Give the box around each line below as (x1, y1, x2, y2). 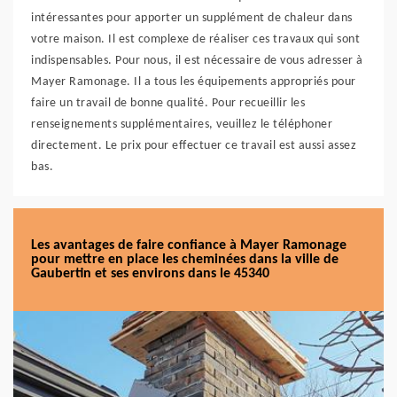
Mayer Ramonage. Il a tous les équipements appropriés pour (31, 75, 356, 89)
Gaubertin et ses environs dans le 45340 (31, 267, 269, 281)
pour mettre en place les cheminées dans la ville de (31, 253, 339, 267)
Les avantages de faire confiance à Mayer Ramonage (31, 238, 346, 253)
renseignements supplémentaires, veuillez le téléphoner (31, 118, 332, 131)
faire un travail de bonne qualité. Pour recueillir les (31, 97, 305, 110)
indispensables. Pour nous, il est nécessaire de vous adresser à (31, 54, 363, 67)
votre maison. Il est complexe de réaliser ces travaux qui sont (31, 33, 360, 46)
